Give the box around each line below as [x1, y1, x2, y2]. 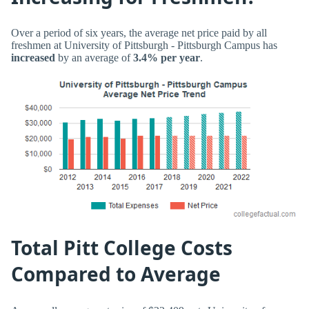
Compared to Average [11, 261, 221, 288]
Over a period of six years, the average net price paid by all [11, 27, 267, 39]
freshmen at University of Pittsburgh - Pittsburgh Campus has [11, 39, 277, 52]
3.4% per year [133, 52, 200, 64]
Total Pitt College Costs [11, 235, 232, 261]
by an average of [55, 52, 133, 64]
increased [11, 52, 55, 64]
